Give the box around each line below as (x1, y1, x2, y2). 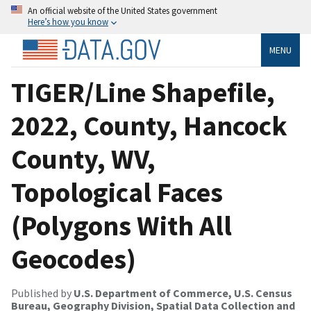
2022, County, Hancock (11, 108, 287, 143)
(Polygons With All (11, 208, 232, 243)
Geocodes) (11, 241, 136, 276)
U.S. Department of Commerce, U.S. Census (74, 285, 292, 300)
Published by (11, 285, 74, 300)
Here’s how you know (28, 16, 108, 27)
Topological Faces (11, 174, 223, 210)
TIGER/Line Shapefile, (11, 74, 275, 110)
